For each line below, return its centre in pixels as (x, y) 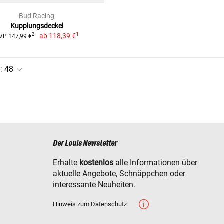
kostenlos (96, 163)
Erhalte (66, 163)
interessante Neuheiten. (94, 185)
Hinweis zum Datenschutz (90, 204)
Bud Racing (37, 16)
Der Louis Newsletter (85, 144)
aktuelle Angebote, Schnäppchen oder (119, 174)
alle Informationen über (155, 163)
